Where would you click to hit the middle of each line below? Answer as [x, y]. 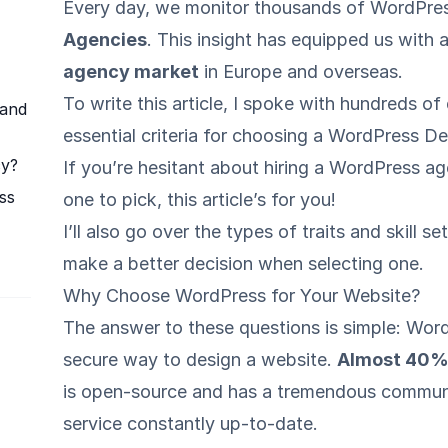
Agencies [105, 39]
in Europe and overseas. [301, 71]
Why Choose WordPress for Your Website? [242, 295]
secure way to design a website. [200, 359]
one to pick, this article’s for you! [200, 199]
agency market [131, 71]
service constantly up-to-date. [191, 423]
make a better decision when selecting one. [244, 263]
